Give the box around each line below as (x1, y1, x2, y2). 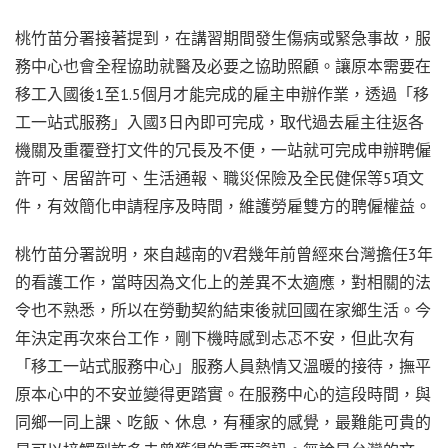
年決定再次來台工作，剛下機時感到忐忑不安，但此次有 (15, 327, 415, 348)
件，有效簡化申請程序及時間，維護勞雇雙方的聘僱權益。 (15, 195, 431, 216)
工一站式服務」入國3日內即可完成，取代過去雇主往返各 (15, 111, 424, 132)
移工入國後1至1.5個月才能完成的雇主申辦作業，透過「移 (15, 83, 429, 104)
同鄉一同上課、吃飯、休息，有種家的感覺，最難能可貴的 (15, 411, 431, 432)
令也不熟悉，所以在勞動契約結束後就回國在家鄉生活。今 (15, 299, 431, 320)
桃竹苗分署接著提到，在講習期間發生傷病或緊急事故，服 (15, 27, 431, 48)
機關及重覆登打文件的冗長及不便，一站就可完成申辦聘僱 (15, 139, 431, 160)
